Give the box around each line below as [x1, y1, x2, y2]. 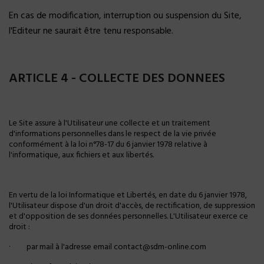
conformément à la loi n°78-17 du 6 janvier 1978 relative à [9, 138, 207, 151]
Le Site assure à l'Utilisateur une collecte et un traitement [9, 117, 210, 130]
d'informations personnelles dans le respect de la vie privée [9, 127, 216, 141]
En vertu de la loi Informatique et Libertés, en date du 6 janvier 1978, [9, 189, 247, 202]
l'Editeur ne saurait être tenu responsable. [9, 24, 173, 39]
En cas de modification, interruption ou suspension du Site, [9, 8, 242, 24]
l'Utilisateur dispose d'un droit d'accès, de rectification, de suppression [9, 199, 255, 213]
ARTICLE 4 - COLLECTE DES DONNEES [9, 68, 225, 89]
